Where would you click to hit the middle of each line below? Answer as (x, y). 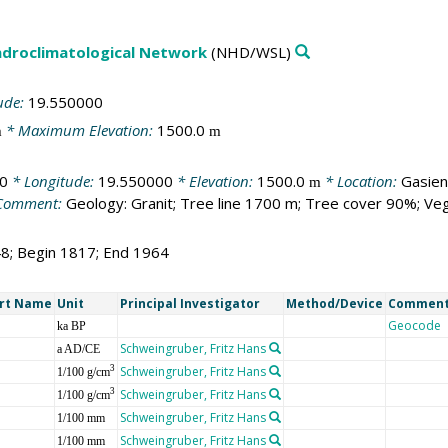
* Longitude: (52, 180)
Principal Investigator (189, 303)
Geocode (414, 325)
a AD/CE (78, 348)
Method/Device (334, 303)
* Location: (360, 180)
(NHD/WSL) (248, 52)
